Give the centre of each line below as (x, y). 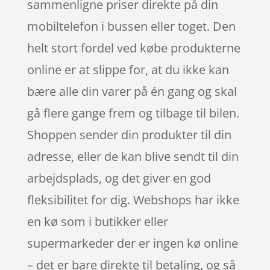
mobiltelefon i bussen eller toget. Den (131, 26)
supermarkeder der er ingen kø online (132, 243)
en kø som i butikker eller (97, 221)
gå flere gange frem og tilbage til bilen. (133, 113)
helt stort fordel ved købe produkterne (133, 48)
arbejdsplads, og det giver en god (119, 178)
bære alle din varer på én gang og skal (132, 91)
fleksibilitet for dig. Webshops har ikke (133, 199)
